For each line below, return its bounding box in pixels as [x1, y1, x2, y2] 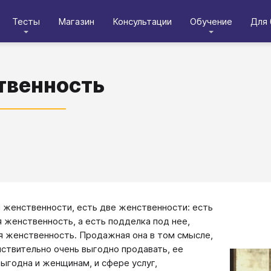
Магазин [58, 15, 94, 27]
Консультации [113, 15, 172, 27]
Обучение [190, 15, 232, 27]
